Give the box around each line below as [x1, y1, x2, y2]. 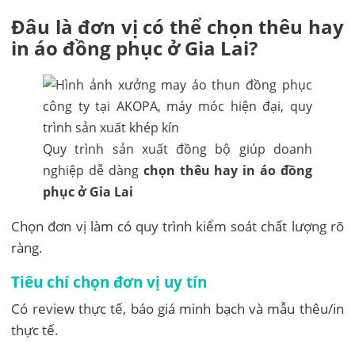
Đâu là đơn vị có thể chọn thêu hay [11, 13, 344, 40]
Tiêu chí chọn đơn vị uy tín [11, 271, 208, 292]
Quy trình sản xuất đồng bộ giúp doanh [43, 139, 312, 158]
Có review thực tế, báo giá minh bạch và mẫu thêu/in [11, 299, 344, 318]
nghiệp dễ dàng [43, 161, 143, 179]
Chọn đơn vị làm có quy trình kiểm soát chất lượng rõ [11, 216, 344, 235]
